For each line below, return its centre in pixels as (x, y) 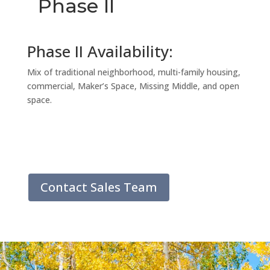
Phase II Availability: (100, 51)
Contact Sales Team (99, 187)
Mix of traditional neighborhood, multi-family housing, (133, 72)
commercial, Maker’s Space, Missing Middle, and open (133, 86)
